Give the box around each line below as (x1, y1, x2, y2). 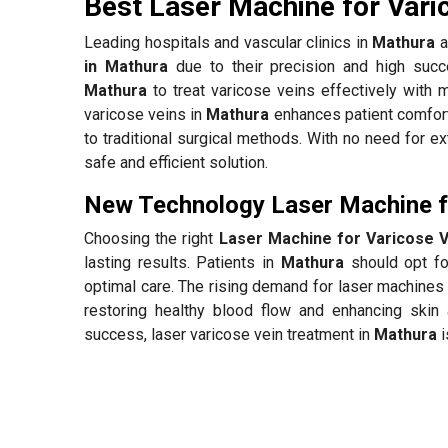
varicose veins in (84, 104, 207, 124)
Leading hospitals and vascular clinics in (84, 32, 373, 52)
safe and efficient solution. (84, 152, 268, 172)
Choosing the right (84, 228, 219, 248)
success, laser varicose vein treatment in (84, 324, 374, 344)
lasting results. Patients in (84, 252, 281, 272)
